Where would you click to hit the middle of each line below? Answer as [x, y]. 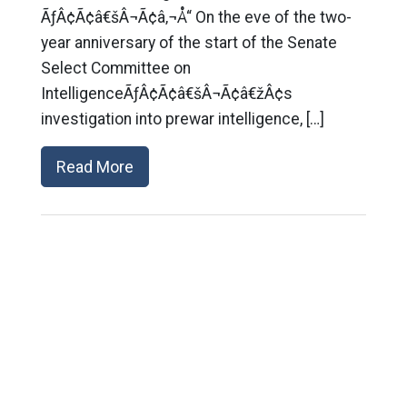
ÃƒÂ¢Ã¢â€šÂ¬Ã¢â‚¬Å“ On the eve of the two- [196, 17]
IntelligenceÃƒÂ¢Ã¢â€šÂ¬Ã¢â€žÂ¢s [166, 94]
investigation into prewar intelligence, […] [182, 119]
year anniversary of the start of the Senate [189, 43]
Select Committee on [115, 68]
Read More [94, 167]
